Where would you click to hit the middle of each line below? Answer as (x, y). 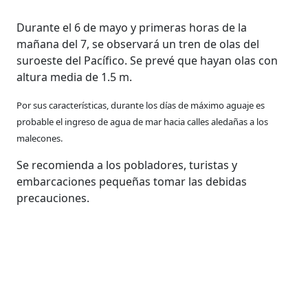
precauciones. (53, 198)
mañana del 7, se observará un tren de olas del (138, 44)
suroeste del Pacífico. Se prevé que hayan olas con (147, 60)
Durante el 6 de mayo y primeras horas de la (132, 27)
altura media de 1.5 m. (75, 77)
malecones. (40, 138)
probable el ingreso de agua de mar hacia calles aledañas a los (143, 121)
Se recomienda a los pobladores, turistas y (127, 165)
